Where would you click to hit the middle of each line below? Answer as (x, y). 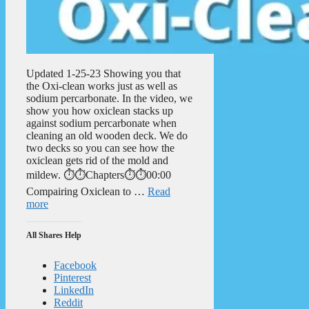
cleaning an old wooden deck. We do (107, 135)
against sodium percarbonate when (101, 123)
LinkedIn (74, 290)
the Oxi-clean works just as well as (102, 86)
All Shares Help (54, 235)
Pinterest (72, 277)
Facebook (75, 265)
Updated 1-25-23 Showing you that (103, 73)
